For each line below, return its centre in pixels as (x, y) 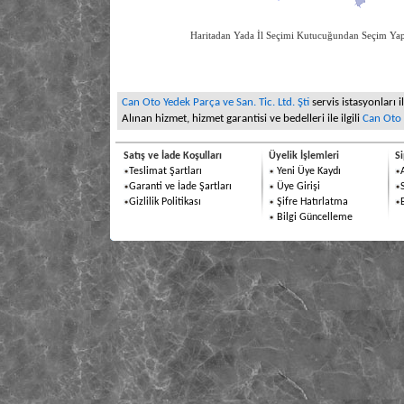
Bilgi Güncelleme (314, 217)
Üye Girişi (298, 187)
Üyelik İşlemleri (303, 156)
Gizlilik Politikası (165, 202)
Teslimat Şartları (165, 171)
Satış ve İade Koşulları (172, 156)
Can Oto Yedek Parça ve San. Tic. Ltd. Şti (215, 102)
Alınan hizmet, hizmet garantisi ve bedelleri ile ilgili (240, 119)
